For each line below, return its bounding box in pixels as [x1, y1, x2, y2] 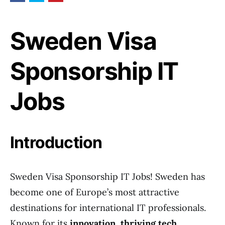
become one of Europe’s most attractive [10, 186, 179, 198]
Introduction [10, 133, 102, 152]
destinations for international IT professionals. [10, 202, 206, 213]
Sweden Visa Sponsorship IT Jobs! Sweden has [10, 171, 205, 182]
